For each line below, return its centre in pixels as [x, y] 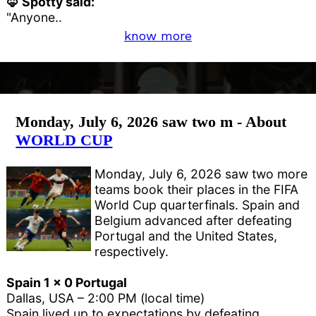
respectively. [132, 251]
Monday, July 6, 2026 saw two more [201, 174]
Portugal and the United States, [186, 236]
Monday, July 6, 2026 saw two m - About [151, 122]
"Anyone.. [35, 18]
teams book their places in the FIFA [197, 189]
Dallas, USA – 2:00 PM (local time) [106, 298]
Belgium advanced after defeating [194, 220]
